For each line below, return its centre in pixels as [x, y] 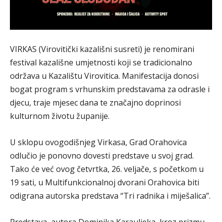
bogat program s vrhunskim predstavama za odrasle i [110, 89]
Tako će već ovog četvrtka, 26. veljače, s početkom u [107, 169]
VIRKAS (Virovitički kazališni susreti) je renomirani [102, 49]
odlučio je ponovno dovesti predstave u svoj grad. [102, 155]
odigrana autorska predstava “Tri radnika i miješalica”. [110, 195]
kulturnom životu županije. [60, 116]
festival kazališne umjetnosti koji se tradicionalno [101, 62]
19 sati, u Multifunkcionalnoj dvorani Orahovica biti [105, 182]
